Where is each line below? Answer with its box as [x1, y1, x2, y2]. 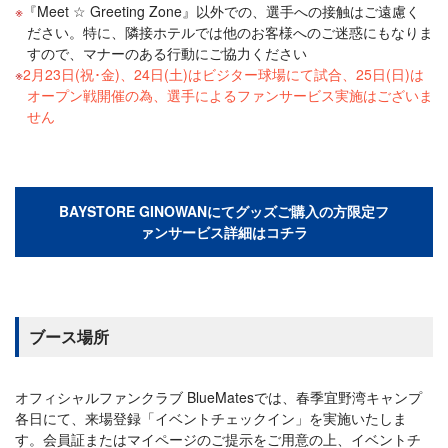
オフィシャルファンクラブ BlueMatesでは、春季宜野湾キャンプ [15, 386, 422, 407]
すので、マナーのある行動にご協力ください [27, 42, 307, 63]
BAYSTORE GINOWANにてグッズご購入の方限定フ [59, 200, 389, 221]
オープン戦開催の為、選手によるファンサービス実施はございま [27, 84, 433, 105]
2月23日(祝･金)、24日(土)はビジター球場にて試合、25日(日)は [23, 63, 424, 84]
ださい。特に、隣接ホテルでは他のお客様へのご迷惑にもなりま [27, 21, 433, 42]
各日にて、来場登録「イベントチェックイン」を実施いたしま [15, 407, 407, 428]
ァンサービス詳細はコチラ [140, 221, 308, 242]
